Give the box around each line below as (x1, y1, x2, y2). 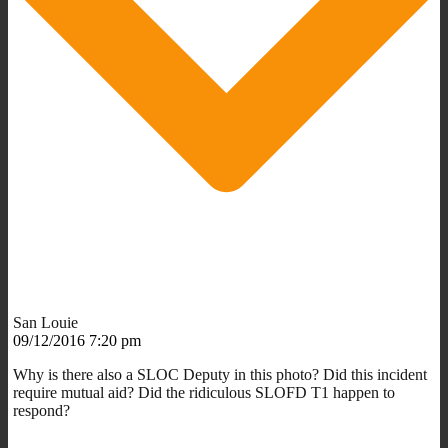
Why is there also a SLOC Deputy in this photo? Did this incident (13, 365, 427, 383)
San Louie (13, 313, 78, 331)
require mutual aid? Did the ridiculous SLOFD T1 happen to (13, 383, 395, 401)
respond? (13, 401, 70, 419)
